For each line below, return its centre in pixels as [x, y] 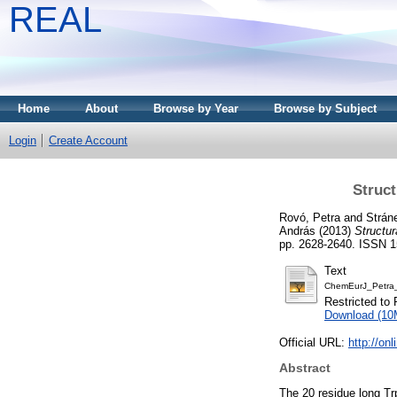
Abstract [305, 368]
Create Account [88, 140]
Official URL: [314, 343]
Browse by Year [196, 109]
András [297, 230]
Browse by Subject [325, 109]
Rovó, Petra [310, 217]
